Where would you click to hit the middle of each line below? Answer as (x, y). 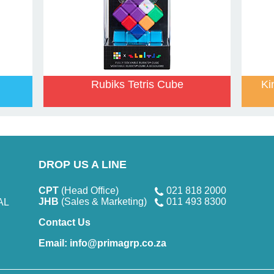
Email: (53, 243)
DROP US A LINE (83, 165)
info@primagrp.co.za (117, 243)
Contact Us (65, 222)
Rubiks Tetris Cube (137, 84)
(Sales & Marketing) (103, 201)
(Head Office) (89, 190)
